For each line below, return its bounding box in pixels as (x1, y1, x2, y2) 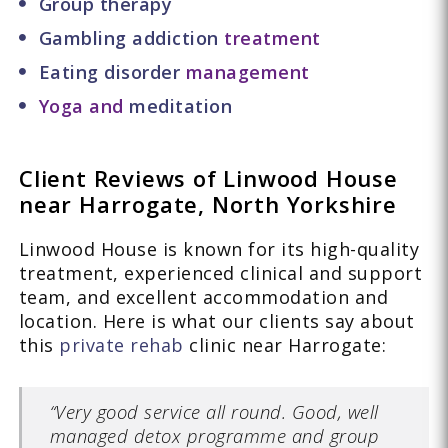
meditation (129, 93, 233, 118)
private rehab (59, 332, 184, 357)
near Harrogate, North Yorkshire (18, 188, 397, 219)
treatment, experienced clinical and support (18, 260, 423, 285)
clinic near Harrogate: (183, 332, 387, 357)
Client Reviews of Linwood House (18, 162, 398, 193)
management (180, 59, 310, 84)
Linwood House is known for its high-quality (18, 236, 420, 261)
